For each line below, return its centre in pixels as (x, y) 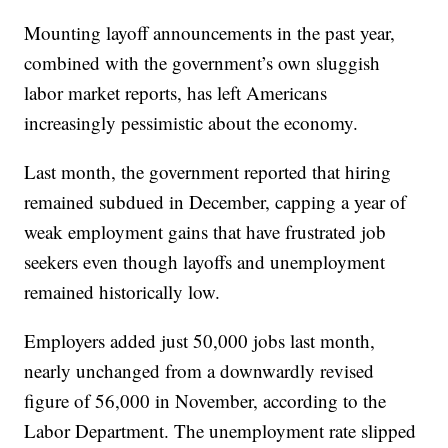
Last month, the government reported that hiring (208, 171)
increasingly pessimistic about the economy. (191, 122)
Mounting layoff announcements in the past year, (210, 32)
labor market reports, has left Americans (176, 92)
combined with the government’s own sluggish (202, 62)
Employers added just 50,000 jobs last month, (200, 340)
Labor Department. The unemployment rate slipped (220, 430)
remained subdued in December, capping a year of (215, 201)
